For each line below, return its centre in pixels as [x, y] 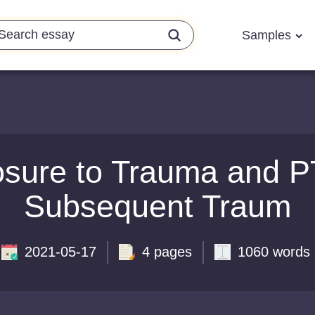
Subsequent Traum [157, 206]
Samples [268, 35]
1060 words [274, 252]
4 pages [167, 252]
